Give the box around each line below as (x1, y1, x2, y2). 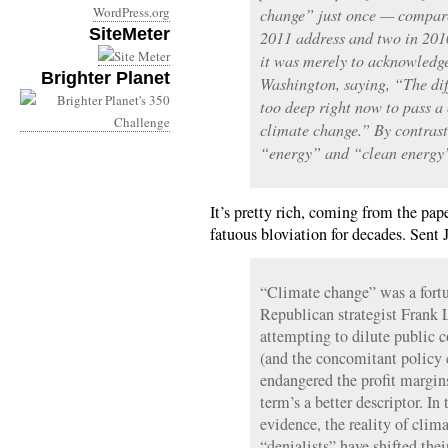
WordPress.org (93, 3, 170, 21)
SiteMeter (89, 24, 170, 44)
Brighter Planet (41, 68, 170, 88)
